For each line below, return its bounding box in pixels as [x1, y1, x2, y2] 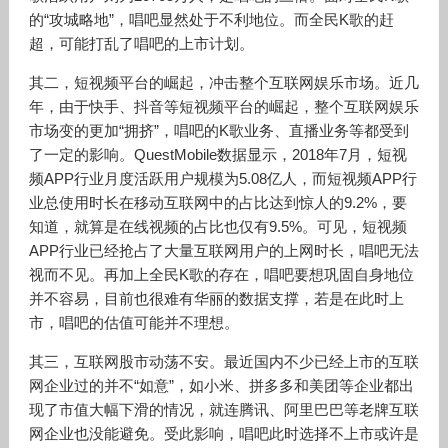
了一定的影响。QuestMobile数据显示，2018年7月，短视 [28, 146, 407, 163]
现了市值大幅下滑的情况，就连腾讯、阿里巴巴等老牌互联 [28, 401, 419, 418]
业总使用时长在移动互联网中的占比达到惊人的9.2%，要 [28, 194, 407, 211]
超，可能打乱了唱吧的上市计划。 [28, 35, 254, 52]
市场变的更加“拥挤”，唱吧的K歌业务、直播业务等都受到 [28, 122, 409, 139]
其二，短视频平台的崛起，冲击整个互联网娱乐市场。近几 [28, 74, 419, 91]
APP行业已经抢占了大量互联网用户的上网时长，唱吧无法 [28, 242, 419, 259]
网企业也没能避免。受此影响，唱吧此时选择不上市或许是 [28, 425, 419, 442]
